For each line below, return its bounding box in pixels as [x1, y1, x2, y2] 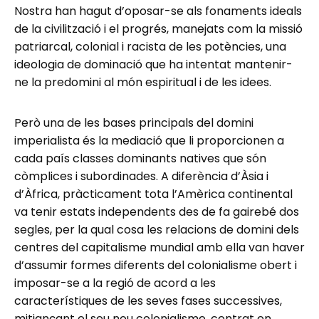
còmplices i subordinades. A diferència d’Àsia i [14, 168, 268, 185]
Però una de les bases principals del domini [14, 115, 253, 132]
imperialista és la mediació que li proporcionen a [14, 132, 284, 150]
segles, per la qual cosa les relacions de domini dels [14, 221, 299, 239]
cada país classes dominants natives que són [14, 150, 266, 167]
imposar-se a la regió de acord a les [14, 275, 216, 292]
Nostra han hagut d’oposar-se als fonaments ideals [14, 3, 302, 20]
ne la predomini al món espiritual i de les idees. [14, 74, 271, 91]
